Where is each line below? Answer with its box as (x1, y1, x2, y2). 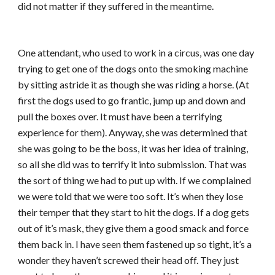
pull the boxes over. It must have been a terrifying (18, 110, 223, 122)
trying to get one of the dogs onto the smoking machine (18, 63, 249, 74)
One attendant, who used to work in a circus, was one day (18, 47, 255, 58)
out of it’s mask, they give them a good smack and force (18, 222, 249, 234)
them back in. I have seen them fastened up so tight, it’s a (18, 238, 252, 250)
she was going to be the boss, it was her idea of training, (18, 142, 249, 154)
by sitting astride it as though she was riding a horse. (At (18, 79, 250, 90)
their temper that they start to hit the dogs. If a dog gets (18, 206, 250, 218)
